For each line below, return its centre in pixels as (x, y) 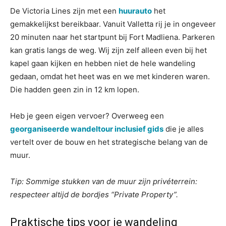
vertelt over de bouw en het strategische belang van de (109, 142)
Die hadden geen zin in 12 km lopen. (75, 90)
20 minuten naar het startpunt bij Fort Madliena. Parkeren (112, 37)
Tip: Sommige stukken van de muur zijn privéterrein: (104, 181)
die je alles (184, 129)
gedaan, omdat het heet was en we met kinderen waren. (110, 76)
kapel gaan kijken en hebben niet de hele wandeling (103, 63)
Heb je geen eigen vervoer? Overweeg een (87, 116)
